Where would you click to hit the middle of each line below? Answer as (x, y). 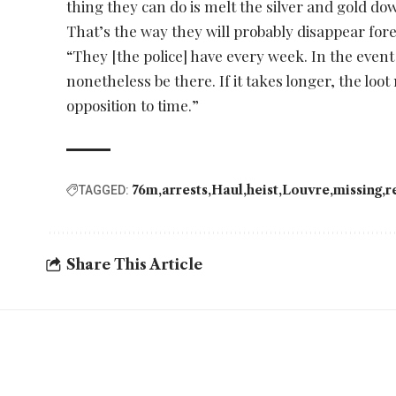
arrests (185, 190)
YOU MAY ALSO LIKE (180, 375)
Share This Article (134, 265)
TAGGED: (104, 190)
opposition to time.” (133, 105)
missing (358, 190)
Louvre (306, 190)
